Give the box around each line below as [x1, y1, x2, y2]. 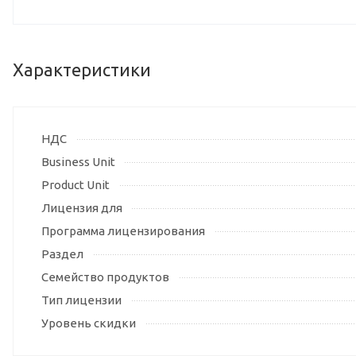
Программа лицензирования [41, 224, 205, 238]
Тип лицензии [41, 293, 122, 308]
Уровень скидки [41, 316, 136, 331]
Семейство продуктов [41, 270, 169, 284]
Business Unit [41, 155, 115, 169]
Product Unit [41, 178, 110, 192]
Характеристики [13, 60, 151, 80]
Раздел [41, 247, 83, 261]
